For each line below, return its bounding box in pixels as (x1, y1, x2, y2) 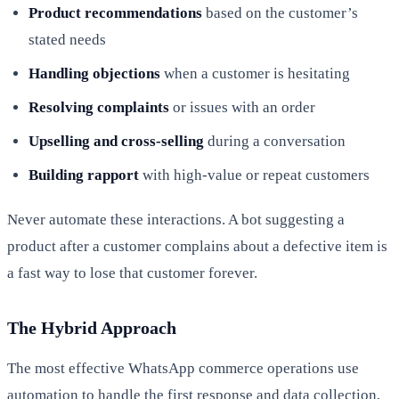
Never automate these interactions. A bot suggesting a (7, 210, 345, 228)
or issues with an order (169, 98, 315, 116)
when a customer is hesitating (160, 64, 350, 82)
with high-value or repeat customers (139, 166, 370, 183)
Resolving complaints (28, 98, 169, 116)
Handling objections (28, 64, 160, 82)
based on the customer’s (202, 4, 358, 21)
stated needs (28, 30, 106, 48)
